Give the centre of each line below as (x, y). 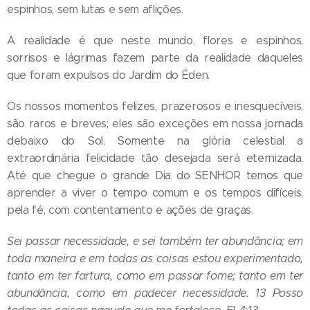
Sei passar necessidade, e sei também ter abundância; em (155, 241)
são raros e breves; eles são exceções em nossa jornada (155, 123)
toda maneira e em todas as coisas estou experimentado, (155, 258)
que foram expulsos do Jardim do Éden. (109, 75)
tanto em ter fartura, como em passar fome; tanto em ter (155, 275)
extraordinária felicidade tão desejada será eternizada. (155, 158)
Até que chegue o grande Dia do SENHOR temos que (155, 175)
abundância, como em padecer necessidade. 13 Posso (155, 293)
